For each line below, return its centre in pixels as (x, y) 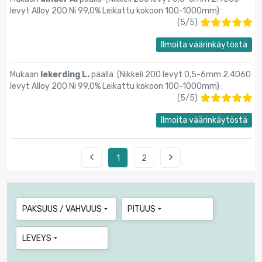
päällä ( (106, 74)
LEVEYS (37, 238)
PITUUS (142, 209)
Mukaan (25, 74)
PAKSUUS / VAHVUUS (62, 209)
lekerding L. (66, 74)
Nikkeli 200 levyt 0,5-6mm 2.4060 (185, 74)
